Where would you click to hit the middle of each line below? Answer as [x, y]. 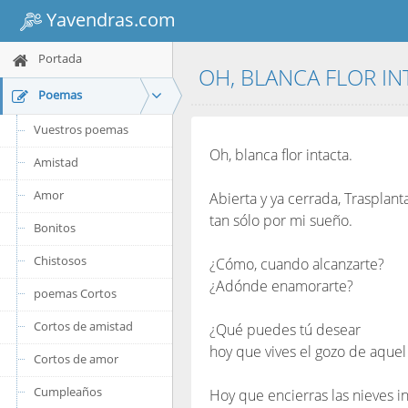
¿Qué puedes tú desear [285, 330]
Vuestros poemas [81, 129]
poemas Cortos [75, 293]
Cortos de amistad [83, 326]
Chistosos [60, 260]
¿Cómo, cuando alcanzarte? [297, 264]
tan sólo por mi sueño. [281, 220]
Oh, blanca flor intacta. [281, 155]
